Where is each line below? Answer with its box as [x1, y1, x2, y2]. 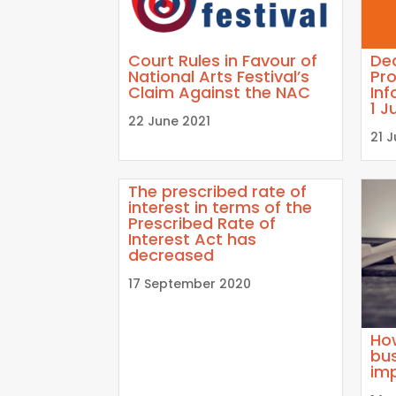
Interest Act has [128, 228, 257, 251]
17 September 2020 [128, 275, 252, 293]
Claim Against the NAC [128, 81, 311, 104]
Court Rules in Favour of [128, 49, 318, 72]
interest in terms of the [128, 196, 313, 219]
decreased [128, 244, 215, 267]
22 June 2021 [128, 112, 211, 131]
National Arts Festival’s [128, 65, 310, 88]
